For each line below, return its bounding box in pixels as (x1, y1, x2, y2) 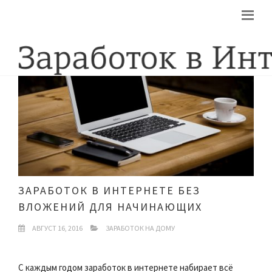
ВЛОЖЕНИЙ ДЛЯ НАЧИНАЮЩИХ (18, 199, 202, 214)
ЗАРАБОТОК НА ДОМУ (106, 223, 175, 233)
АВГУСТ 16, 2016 (31, 223, 83, 233)
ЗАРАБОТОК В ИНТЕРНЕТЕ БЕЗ (18, 183, 200, 197)
